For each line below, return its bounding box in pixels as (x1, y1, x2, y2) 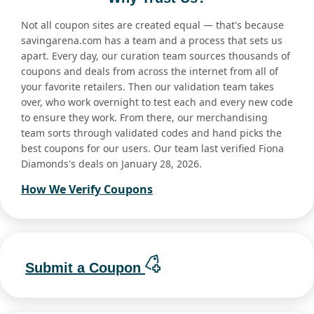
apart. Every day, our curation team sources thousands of (21, 49, 290, 63)
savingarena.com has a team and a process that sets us (21, 34, 282, 48)
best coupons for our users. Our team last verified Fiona (21, 142, 284, 156)
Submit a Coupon (25, 259, 145, 275)
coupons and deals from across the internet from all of (21, 64, 278, 78)
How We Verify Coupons (21, 182, 153, 198)
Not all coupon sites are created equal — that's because (21, 18, 284, 32)
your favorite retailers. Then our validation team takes (21, 80, 274, 94)
